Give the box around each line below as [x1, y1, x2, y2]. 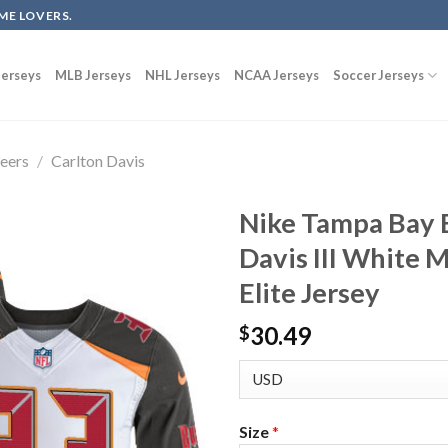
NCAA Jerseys [234, 67, 319, 83]
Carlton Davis [50, 150, 145, 170]
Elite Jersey [239, 276, 380, 309]
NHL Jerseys [145, 67, 220, 83]
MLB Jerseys [55, 67, 131, 83]
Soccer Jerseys [333, 67, 424, 83]
